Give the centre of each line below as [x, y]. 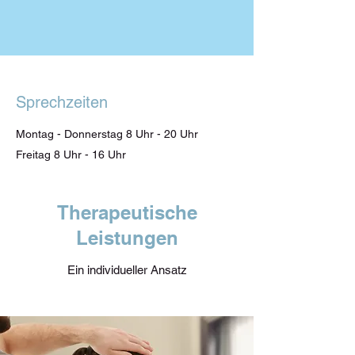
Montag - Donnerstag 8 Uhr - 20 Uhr [107, 134]
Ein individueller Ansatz [127, 270]
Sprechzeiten [62, 102]
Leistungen [127, 238]
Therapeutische [127, 212]
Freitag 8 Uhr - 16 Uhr [71, 155]
